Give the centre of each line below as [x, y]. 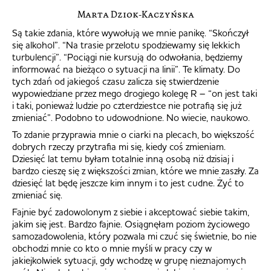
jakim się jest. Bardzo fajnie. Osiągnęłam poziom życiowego [131, 224]
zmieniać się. [37, 194]
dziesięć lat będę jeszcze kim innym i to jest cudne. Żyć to [128, 182]
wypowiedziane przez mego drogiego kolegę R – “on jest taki [135, 93]
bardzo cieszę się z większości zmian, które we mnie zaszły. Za [135, 170]
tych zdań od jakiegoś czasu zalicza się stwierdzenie [116, 81]
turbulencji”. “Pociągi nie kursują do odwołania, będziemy [127, 57]
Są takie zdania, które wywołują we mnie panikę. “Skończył [130, 32]
